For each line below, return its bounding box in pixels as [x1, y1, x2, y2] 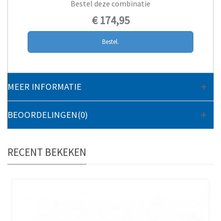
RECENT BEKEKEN [7, 145, 86, 159]
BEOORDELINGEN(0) [7, 109, 88, 120]
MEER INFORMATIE [7, 80, 81, 92]
